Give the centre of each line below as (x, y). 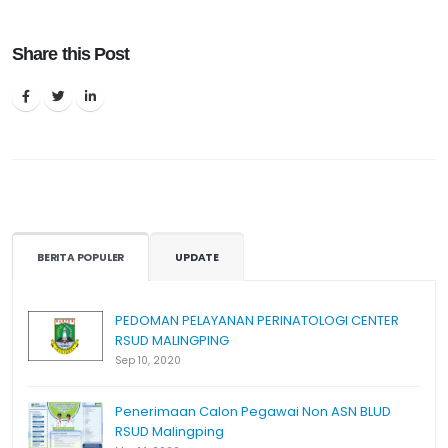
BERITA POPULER (81, 258)
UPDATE (197, 258)
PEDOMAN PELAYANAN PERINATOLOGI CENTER (257, 321)
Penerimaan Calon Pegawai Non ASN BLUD (253, 412)
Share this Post (71, 53)
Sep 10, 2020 (148, 361)
